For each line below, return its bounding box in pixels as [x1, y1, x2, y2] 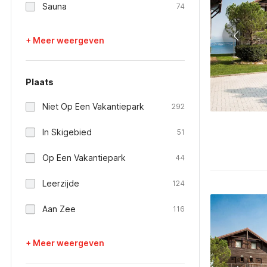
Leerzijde [42, 178, 79, 188]
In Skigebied [42, 127, 92, 137]
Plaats [26, 77, 54, 87]
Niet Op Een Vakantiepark [42, 101, 144, 111]
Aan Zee [42, 204, 76, 214]
